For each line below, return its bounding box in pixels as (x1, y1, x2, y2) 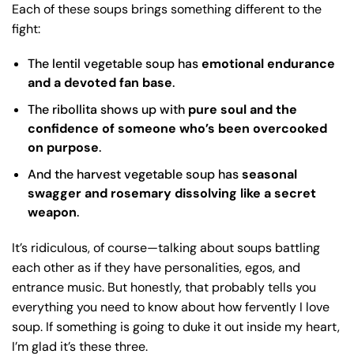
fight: (12, 20, 40, 37)
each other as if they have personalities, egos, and (12, 258, 300, 276)
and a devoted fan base (28, 73, 172, 91)
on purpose (28, 138, 99, 156)
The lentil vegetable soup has (28, 55, 201, 72)
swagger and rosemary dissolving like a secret (28, 184, 316, 201)
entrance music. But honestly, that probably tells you (12, 278, 316, 296)
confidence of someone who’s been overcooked (28, 119, 327, 137)
